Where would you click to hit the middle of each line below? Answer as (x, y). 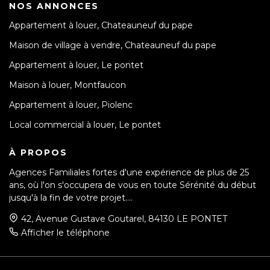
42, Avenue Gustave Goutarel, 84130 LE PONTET (124, 219)
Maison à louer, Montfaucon (67, 85)
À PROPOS (38, 153)
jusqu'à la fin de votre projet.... (71, 198)
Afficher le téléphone (65, 233)
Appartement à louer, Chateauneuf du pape (101, 26)
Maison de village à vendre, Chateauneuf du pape (113, 46)
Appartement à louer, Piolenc (71, 105)
